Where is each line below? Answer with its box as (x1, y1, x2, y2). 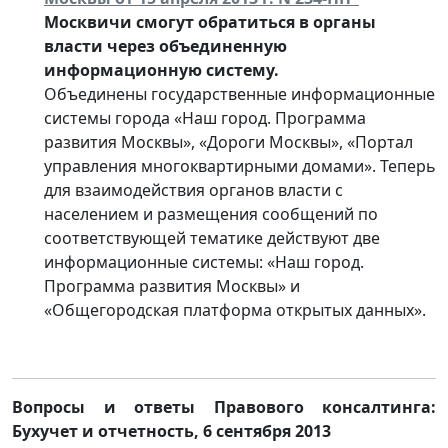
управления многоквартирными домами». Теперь (44, 154, 436, 177)
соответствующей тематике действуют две (44, 226, 380, 249)
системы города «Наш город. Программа (44, 106, 366, 129)
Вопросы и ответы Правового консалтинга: (12, 395, 436, 418)
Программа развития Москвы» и (44, 274, 300, 297)
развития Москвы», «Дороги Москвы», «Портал (44, 130, 413, 153)
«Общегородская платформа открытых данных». (44, 298, 426, 321)
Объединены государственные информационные (44, 82, 435, 105)
